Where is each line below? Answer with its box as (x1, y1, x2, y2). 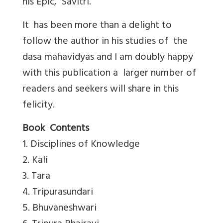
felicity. (22, 96, 55, 115)
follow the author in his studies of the (22, 32, 188, 51)
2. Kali (22, 151, 48, 170)
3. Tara (22, 167, 50, 186)
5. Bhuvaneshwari (22, 199, 97, 218)
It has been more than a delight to (22, 16, 172, 35)
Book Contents (22, 119, 89, 138)
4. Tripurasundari (22, 183, 93, 202)
